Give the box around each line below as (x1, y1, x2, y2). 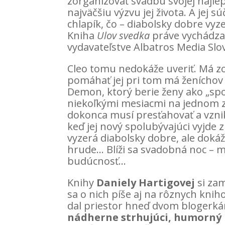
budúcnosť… (67, 154, 127, 168)
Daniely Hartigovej (96, 176, 195, 189)
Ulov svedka (97, 29, 150, 42)
